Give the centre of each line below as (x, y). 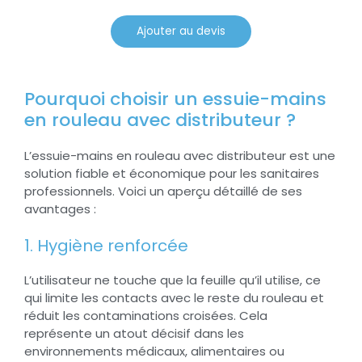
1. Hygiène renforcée (106, 246)
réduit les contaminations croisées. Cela (146, 316)
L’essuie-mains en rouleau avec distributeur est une (180, 155)
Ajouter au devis (181, 32)
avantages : (62, 208)
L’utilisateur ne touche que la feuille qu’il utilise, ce (173, 280)
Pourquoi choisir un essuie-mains (175, 99)
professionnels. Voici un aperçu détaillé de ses (163, 191)
